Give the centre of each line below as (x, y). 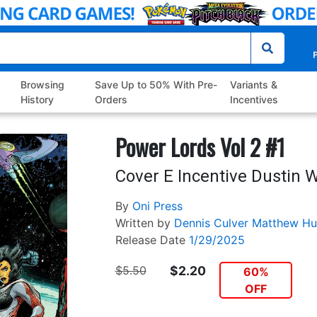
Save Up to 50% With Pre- (156, 85)
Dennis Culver (211, 223)
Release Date (150, 240)
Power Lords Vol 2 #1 (200, 147)
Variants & (253, 85)
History (38, 100)
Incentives (254, 100)
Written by (143, 223)
